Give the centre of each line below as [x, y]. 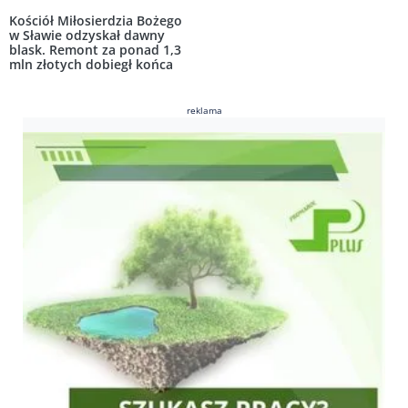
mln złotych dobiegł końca [91, 65]
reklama [204, 111]
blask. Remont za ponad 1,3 [95, 50]
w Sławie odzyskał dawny [87, 36]
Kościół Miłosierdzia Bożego [96, 21]
